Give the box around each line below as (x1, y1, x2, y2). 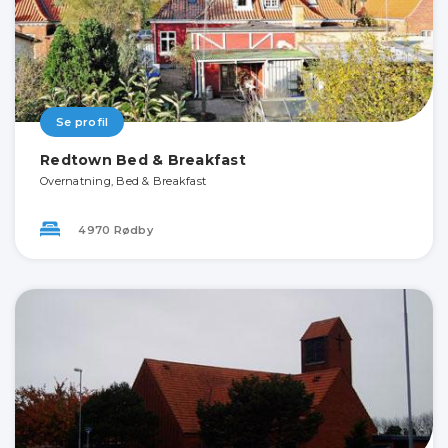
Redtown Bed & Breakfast (40, 150, 246, 169)
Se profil (56, 114, 109, 129)
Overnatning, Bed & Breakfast (40, 173, 206, 188)
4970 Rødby (75, 223, 153, 237)
